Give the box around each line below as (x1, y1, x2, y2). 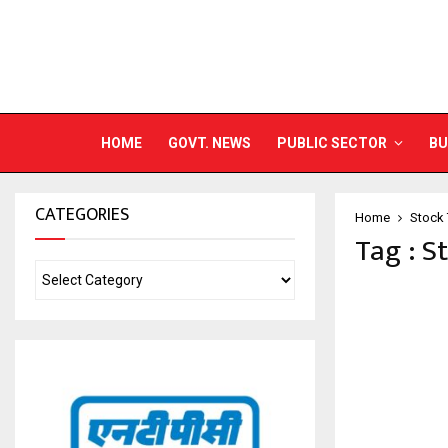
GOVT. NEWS (168, 135, 251, 151)
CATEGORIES (35, 200, 129, 230)
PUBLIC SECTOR (277, 135, 387, 151)
